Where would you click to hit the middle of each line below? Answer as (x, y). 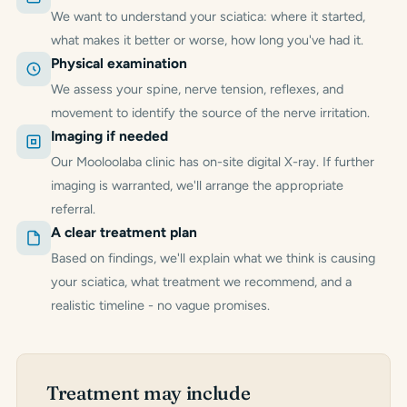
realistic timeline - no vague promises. (160, 305)
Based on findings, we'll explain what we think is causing (213, 258)
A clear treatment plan (124, 232)
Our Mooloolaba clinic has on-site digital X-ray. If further (213, 161)
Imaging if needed (109, 135)
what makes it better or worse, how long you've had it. (207, 40)
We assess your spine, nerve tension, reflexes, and (197, 89)
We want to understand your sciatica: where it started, (208, 16)
